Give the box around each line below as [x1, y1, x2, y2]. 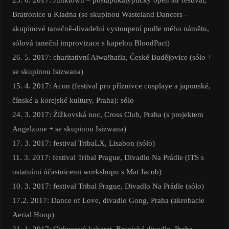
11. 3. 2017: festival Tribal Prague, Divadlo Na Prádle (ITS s [12, 153, 204, 162]
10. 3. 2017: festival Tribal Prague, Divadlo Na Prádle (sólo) [12, 181, 204, 191]
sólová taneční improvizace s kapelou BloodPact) [12, 38, 170, 48]
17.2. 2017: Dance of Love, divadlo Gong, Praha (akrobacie [12, 196, 204, 205]
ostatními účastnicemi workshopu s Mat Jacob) [12, 167, 162, 176]
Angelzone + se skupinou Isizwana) [12, 124, 126, 133]
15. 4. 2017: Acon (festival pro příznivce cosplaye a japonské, [12, 81, 211, 90]
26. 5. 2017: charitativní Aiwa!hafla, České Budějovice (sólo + [12, 53, 212, 62]
